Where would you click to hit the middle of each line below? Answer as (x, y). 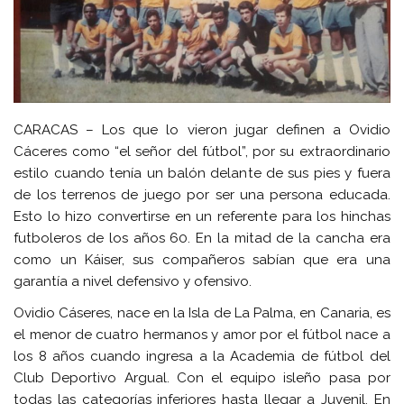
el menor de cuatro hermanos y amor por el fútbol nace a (202, 335)
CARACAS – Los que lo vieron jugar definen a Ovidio (202, 129)
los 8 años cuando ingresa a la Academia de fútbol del (202, 357)
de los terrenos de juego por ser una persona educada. (202, 194)
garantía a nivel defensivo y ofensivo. (133, 281)
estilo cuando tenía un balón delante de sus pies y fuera (202, 173)
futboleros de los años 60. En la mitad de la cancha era (202, 238)
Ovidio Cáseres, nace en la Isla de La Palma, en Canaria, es (202, 313)
